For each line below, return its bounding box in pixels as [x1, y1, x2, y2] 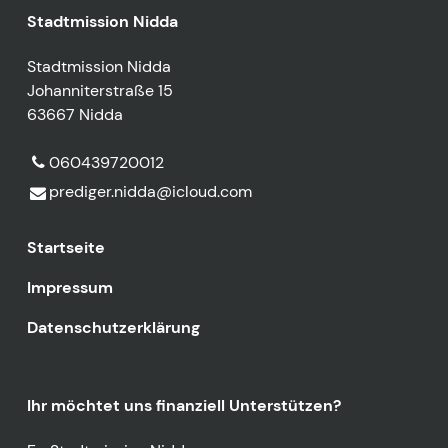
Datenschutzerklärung [26, 316, 200, 338]
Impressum [26, 276, 113, 298]
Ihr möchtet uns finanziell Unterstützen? [26, 394, 341, 416]
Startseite [26, 236, 105, 258]
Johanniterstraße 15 [26, 79, 173, 101]
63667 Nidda [26, 103, 123, 125]
